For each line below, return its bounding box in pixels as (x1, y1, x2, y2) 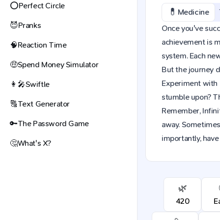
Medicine (177, 7, 209, 17)
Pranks (18, 21, 41, 30)
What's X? (17, 138, 52, 148)
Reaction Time (17, 40, 67, 50)
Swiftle (25, 80, 50, 89)
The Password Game (17, 119, 89, 128)
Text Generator (17, 99, 70, 109)
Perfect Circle (18, 1, 65, 10)
